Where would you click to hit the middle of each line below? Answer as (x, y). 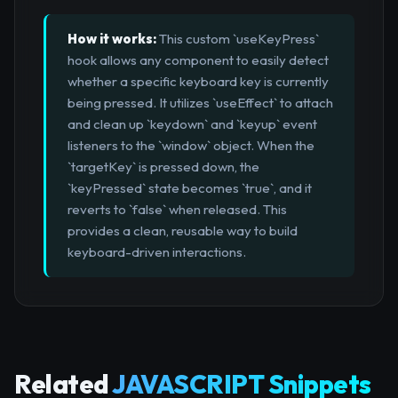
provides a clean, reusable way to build (183, 231)
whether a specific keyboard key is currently (198, 82)
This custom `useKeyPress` (238, 39)
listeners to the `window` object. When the (191, 146)
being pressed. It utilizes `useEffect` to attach (200, 103)
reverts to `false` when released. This (177, 210)
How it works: (112, 39)
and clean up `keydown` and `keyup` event (192, 124)
